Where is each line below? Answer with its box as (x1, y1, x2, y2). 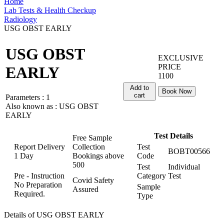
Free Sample (72, 133, 112, 142)
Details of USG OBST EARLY (4, 210, 104, 219)
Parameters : (5, 92, 46, 101)
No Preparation (14, 180, 62, 189)
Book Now (162, 87, 191, 95)
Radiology (4, 15, 37, 23)
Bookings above (72, 151, 124, 160)
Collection (72, 142, 105, 151)
